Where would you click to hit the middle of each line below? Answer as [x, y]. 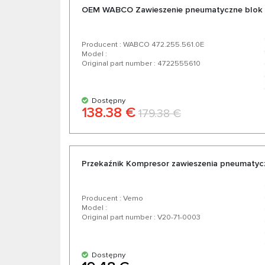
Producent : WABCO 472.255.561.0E [143, 45]
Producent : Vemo [112, 198]
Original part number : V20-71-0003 [141, 217]
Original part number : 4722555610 [141, 64]
